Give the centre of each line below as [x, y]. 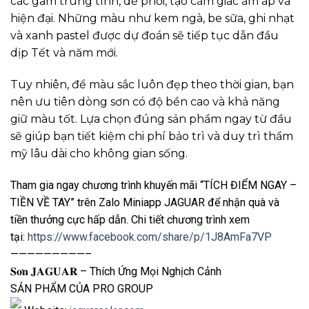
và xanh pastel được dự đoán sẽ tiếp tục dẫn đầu [144, 36]
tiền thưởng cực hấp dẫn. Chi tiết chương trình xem [130, 219]
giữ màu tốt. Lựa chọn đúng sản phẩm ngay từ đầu [151, 119]
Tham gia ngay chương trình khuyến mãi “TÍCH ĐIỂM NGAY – [153, 185]
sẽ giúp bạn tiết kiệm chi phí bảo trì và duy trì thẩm [152, 137]
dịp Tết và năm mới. [64, 53]
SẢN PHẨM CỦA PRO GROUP [82, 288]
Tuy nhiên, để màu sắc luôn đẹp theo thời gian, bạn [152, 85]
